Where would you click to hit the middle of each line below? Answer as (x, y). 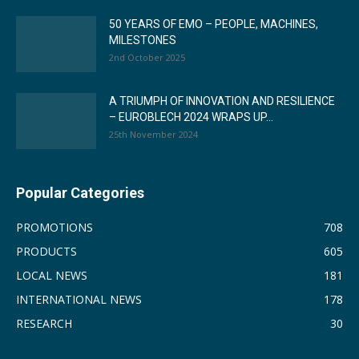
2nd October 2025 (147, 58)
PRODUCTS (46, 252)
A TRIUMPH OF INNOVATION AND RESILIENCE (222, 101)
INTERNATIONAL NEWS (79, 300)
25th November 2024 (153, 135)
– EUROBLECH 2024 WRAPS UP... (191, 117)
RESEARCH (44, 324)
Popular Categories (80, 193)
